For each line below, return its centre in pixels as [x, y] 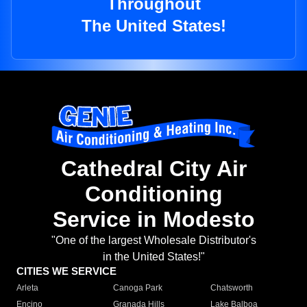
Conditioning [153, 194]
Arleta [27, 288]
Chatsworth [231, 288]
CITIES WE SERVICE [66, 271]
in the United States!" [153, 257]
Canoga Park [138, 288]
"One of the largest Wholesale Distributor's [153, 241]
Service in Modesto [153, 220]
